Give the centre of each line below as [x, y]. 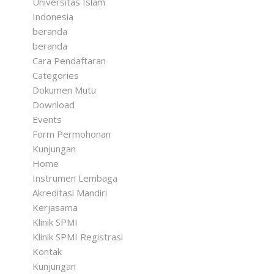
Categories [55, 75]
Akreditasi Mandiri [69, 193]
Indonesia [53, 17]
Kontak [47, 251]
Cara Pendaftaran [69, 61]
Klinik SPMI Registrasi [77, 237]
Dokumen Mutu [64, 90]
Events [47, 119]
